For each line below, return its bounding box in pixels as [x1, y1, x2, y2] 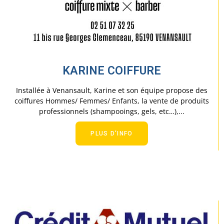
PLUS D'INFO [90, 130, 133, 137]
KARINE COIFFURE [62, 63, 161, 77]
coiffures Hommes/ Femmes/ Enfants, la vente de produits [14, 96, 209, 106]
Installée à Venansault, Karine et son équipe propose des [16, 85, 207, 95]
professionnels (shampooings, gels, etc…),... [39, 106, 184, 116]
